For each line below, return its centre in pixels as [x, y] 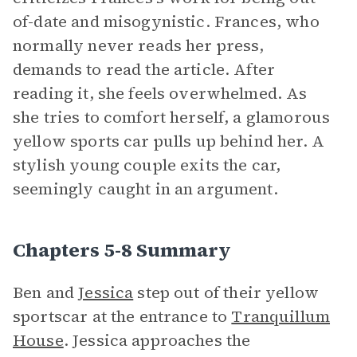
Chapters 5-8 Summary [122, 250]
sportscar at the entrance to [122, 316]
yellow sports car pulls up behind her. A [169, 141]
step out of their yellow [226, 292]
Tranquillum [281, 316]
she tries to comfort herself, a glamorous [172, 117]
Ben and [46, 292]
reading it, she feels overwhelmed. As [160, 93]
